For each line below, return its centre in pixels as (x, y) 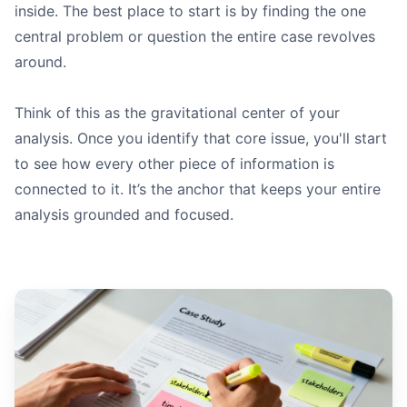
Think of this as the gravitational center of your (177, 113)
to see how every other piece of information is (174, 164)
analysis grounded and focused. (124, 215)
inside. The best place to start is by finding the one (190, 11)
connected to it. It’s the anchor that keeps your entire (198, 189)
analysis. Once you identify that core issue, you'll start (201, 139)
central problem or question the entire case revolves (195, 37)
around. (40, 62)
